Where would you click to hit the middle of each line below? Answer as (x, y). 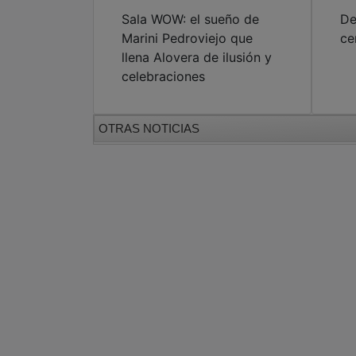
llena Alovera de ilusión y (197, 58)
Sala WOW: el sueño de (190, 19)
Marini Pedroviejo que (187, 39)
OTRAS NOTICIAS (149, 129)
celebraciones (163, 77)
